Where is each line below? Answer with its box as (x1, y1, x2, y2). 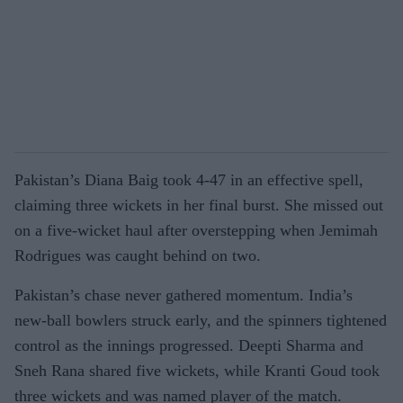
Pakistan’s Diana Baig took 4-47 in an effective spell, (14, 170, 363, 189)
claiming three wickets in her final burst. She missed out (14, 195, 383, 214)
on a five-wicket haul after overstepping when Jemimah (14, 220, 378, 239)
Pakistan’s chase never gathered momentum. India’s (14, 285, 353, 304)
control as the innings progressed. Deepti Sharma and (14, 336, 363, 354)
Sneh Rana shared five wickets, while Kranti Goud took (14, 361, 380, 380)
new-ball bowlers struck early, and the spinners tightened (14, 310, 387, 329)
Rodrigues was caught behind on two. (14, 246, 261, 264)
